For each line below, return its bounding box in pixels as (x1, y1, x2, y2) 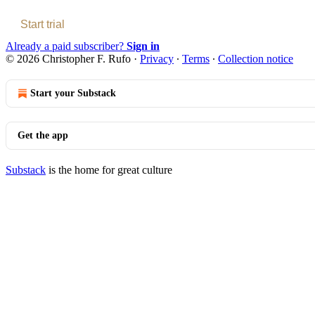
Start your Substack (30, 87, 116, 98)
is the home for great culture (46, 163, 172, 176)
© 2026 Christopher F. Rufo (6, 52, 131, 65)
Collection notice (218, 52, 293, 65)
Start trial (20, 18, 65, 30)
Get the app (18, 129, 68, 141)
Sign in (127, 39, 160, 52)
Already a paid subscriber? (6, 39, 127, 52)
